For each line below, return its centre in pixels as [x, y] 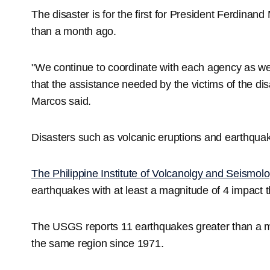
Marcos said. [61, 101]
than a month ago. [74, 31]
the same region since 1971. [98, 243]
